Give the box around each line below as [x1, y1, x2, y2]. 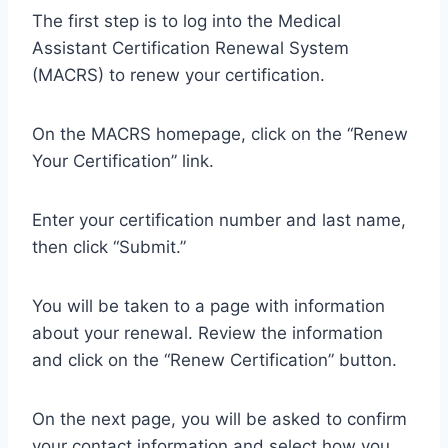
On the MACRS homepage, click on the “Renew [32, 124, 408, 145]
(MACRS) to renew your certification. [32, 65, 325, 86]
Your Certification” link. [32, 151, 214, 172]
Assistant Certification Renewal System [32, 38, 349, 59]
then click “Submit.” [32, 237, 186, 258]
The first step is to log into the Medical [32, 11, 341, 32]
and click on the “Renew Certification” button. [32, 350, 397, 371]
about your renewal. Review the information [32, 323, 383, 344]
